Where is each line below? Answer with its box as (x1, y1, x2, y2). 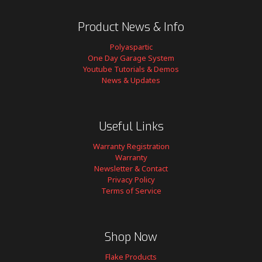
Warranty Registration (92, 141, 170, 151)
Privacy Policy (107, 174, 155, 185)
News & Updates (102, 75, 160, 85)
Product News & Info (78, 19, 184, 35)
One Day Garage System (88, 53, 174, 63)
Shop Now (105, 229, 157, 245)
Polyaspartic (109, 42, 153, 52)
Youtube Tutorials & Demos (83, 64, 179, 74)
